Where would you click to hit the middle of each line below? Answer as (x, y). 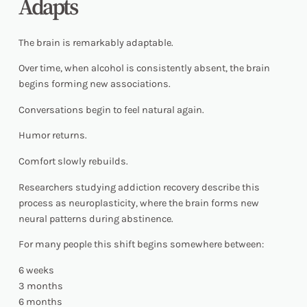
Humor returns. (52, 136)
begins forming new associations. (94, 84)
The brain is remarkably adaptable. (96, 42)
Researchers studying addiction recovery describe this (139, 187)
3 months (40, 286)
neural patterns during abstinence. (96, 219)
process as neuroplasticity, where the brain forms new (138, 203)
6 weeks (36, 270)
